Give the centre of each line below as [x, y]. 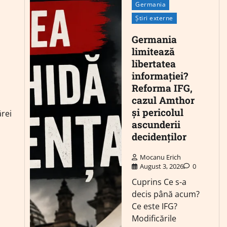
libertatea [154, 63]
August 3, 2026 [162, 166]
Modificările [154, 218]
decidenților [159, 136]
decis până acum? [166, 194]
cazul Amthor [163, 100]
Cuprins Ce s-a [159, 182]
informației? [160, 75]
